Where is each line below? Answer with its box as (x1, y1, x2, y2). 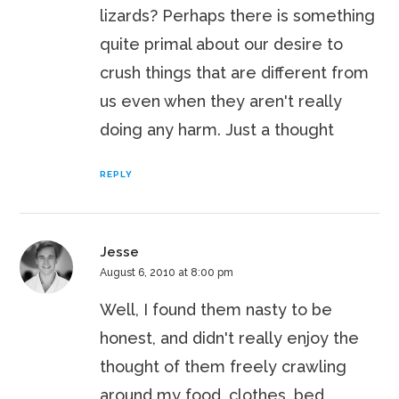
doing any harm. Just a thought (100, 120, 335, 140)
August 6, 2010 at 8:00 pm (100, 266, 234, 280)
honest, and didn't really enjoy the (100, 329, 360, 348)
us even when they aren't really (100, 92, 343, 111)
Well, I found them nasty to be (100, 300, 333, 320)
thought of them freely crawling (100, 357, 347, 377)
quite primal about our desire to (100, 35, 344, 54)
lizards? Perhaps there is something (100, 6, 376, 26)
